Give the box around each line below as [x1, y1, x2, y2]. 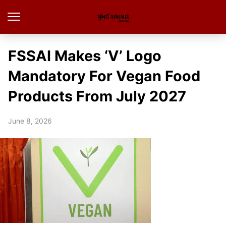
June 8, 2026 [8, 117, 52, 125]
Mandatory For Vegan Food [8, 67, 200, 85]
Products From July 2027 [8, 87, 186, 105]
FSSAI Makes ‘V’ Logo [8, 47, 161, 65]
